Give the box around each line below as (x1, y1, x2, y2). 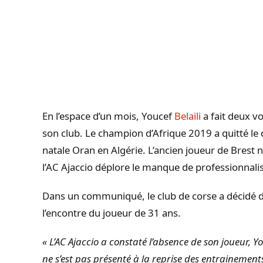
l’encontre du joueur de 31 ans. (42, 206, 181, 220)
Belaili (174, 109, 201, 123)
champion (98, 126, 143, 140)
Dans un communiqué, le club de (42, 189, 192, 203)
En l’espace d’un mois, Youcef (42, 109, 174, 123)
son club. (42, 126, 83, 140)
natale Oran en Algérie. (42, 143, 146, 157)
